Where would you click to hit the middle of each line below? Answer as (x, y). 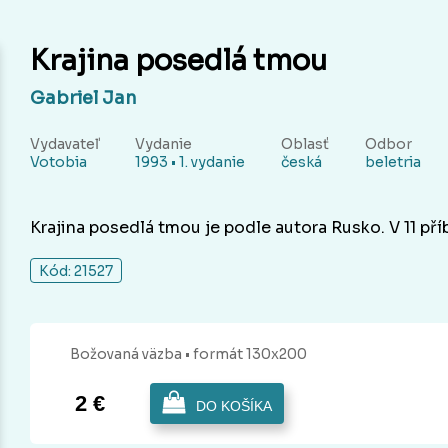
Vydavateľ (64, 144)
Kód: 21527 (76, 271)
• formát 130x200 (246, 354)
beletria (393, 162)
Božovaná (104, 354)
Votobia (58, 162)
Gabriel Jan (83, 98)
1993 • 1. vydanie (190, 162)
